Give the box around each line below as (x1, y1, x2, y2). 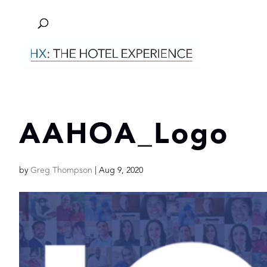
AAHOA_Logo (19, 122, 229, 150)
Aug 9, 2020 (99, 166, 143, 175)
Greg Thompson (30, 166, 92, 175)
